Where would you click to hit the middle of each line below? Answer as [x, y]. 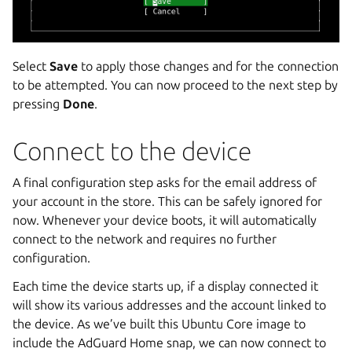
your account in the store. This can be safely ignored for [167, 201]
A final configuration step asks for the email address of [165, 182]
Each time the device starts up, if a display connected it [165, 286]
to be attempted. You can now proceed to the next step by [175, 84]
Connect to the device [132, 150]
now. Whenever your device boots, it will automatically [165, 220]
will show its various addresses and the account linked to [169, 304]
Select [31, 66]
